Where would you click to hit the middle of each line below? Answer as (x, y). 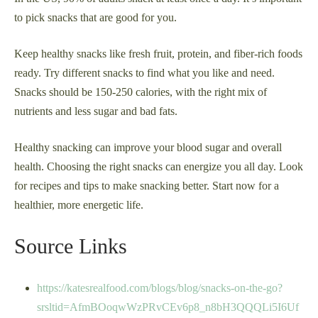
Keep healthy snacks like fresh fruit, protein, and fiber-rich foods (158, 54)
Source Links (71, 246)
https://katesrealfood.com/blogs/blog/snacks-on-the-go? (160, 288)
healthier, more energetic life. (79, 205)
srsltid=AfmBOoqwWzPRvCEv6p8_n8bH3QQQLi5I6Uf (168, 307)
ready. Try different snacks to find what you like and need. (144, 73)
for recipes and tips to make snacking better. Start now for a (147, 186)
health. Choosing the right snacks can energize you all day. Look (159, 167)
